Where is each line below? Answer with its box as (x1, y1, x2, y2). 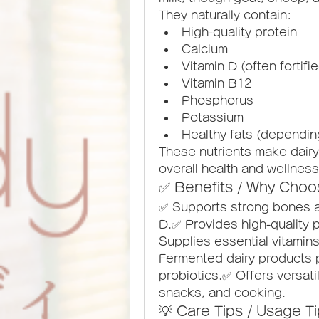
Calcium (182, 43, 228, 55)
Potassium (182, 112, 244, 123)
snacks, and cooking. (159, 287, 286, 298)
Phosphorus (182, 95, 253, 106)
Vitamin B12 (182, 78, 251, 89)
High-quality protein (182, 26, 297, 38)
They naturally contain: (159, 9, 291, 21)
